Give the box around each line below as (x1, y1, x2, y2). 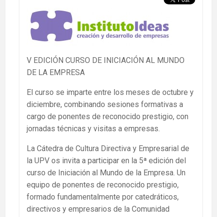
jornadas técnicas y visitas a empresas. (27, 124, 160, 133)
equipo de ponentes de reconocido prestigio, (27, 180, 179, 189)
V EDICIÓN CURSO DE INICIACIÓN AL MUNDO (27, 55, 185, 65)
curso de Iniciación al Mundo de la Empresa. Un (27, 168, 186, 177)
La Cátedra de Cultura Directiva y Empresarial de (27, 143, 189, 153)
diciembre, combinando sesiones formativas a (27, 99, 183, 109)
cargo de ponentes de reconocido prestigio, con (27, 111, 188, 121)
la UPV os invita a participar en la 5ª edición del (27, 155, 186, 165)
